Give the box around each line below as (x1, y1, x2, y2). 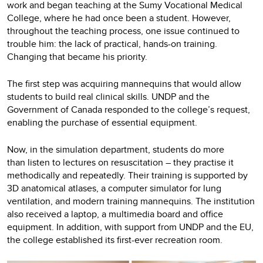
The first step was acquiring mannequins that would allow (7, 76, 241, 90)
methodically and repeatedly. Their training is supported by (7, 168, 248, 182)
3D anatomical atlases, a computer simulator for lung (7, 181, 221, 195)
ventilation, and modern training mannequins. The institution (7, 194, 255, 208)
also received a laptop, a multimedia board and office (7, 207, 223, 221)
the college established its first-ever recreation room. (7, 232, 222, 247)
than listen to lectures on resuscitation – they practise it (7, 155, 234, 169)
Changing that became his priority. (7, 49, 147, 63)
